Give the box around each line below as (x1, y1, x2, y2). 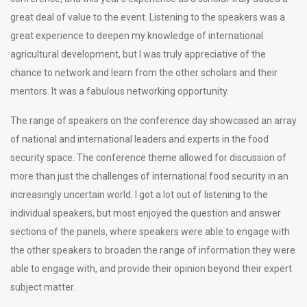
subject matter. (10, 281, 75, 293)
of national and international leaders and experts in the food (10, 133, 269, 145)
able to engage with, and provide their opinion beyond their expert (10, 262, 292, 274)
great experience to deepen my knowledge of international (10, 29, 263, 41)
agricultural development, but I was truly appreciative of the (10, 48, 266, 60)
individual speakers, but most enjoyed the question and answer (10, 207, 281, 219)
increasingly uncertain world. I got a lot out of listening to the (10, 188, 268, 200)
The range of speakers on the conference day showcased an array (10, 114, 297, 126)
